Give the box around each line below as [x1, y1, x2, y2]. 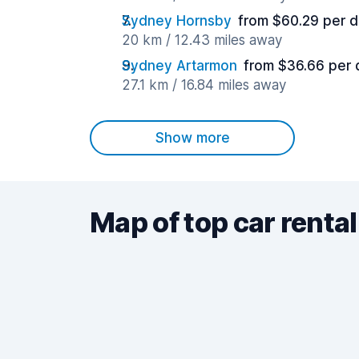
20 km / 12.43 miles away [122, 32, 282, 48]
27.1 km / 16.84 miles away [122, 77, 286, 93]
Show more [155, 130, 230, 146]
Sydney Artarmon [122, 58, 237, 74]
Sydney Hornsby [122, 13, 232, 29]
